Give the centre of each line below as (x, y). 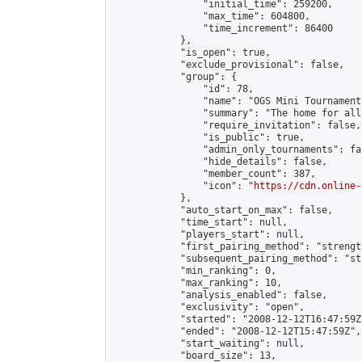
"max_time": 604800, (211, 16)
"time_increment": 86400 (223, 28)
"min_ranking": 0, (194, 271)
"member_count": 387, (214, 174)
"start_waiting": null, (208, 343)
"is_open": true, (192, 53)
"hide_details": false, (220, 162)
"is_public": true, (208, 137)
